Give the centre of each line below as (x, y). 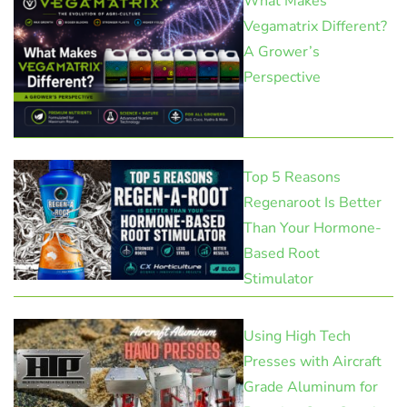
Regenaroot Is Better (313, 202)
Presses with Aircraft (313, 361)
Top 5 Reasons (292, 177)
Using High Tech (297, 336)
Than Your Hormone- (313, 228)
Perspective (282, 77)
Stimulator (278, 278)
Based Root (282, 253)
